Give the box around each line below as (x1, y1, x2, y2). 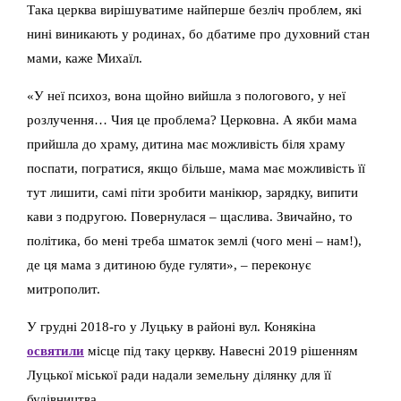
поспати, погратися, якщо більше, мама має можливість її (27, 159, 365, 175)
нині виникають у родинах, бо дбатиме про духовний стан (27, 25, 370, 41)
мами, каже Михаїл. (27, 49, 142, 65)
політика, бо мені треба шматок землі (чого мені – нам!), (27, 232, 362, 248)
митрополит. (27, 280, 100, 296)
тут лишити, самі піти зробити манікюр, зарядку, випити (27, 183, 358, 200)
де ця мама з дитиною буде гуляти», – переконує (27, 256, 311, 272)
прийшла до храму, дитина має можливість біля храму (27, 135, 346, 151)
